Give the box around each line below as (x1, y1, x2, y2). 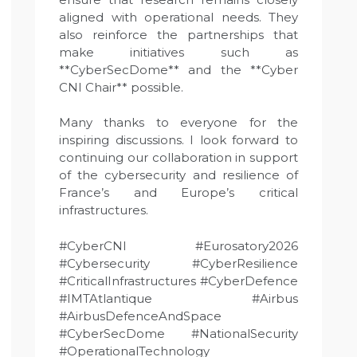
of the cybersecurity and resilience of (59, 167, 298, 182)
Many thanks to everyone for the (59, 115, 298, 130)
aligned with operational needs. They (59, 9, 298, 25)
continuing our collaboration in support (59, 150, 298, 165)
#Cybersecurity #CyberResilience (59, 255, 298, 271)
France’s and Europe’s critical (59, 185, 298, 200)
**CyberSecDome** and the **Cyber (59, 61, 298, 77)
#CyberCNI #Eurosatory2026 (59, 237, 298, 253)
